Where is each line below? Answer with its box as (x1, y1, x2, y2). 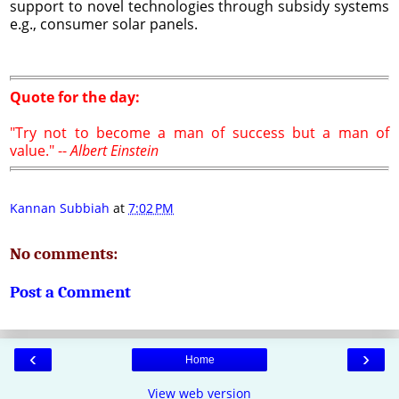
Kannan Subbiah (10, 199, 110, 217)
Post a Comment (10, 282, 131, 303)
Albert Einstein (70, 140, 159, 160)
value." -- (10, 140, 70, 160)
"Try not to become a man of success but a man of (10, 122, 389, 142)
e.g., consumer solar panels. (10, 13, 198, 34)
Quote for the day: (10, 86, 140, 107)
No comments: (10, 243, 118, 264)
